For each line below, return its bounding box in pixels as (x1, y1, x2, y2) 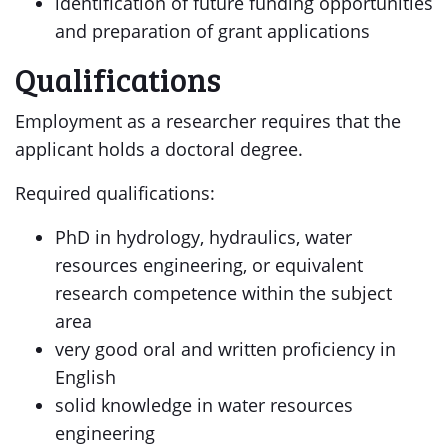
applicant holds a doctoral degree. (15, 137, 303, 161)
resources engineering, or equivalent (55, 253, 363, 277)
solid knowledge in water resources (55, 393, 353, 417)
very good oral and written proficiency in (55, 337, 396, 361)
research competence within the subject (55, 281, 392, 305)
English (55, 365, 116, 389)
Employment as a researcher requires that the (15, 109, 401, 133)
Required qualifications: (15, 181, 215, 205)
